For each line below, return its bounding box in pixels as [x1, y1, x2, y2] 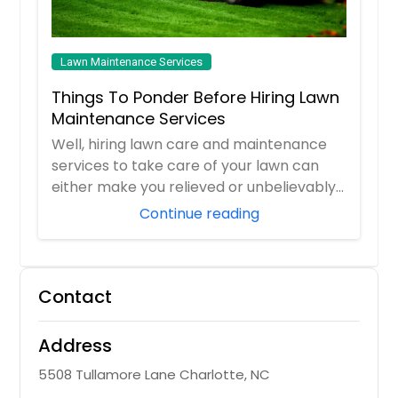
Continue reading [139, 203, 259, 224]
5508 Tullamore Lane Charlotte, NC [38, 364, 271, 384]
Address [38, 332, 113, 358]
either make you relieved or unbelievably [52, 176, 337, 197]
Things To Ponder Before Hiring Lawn [52, 85, 340, 108]
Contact [38, 283, 113, 309]
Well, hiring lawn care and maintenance [52, 133, 328, 155]
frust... [52, 197, 93, 219]
